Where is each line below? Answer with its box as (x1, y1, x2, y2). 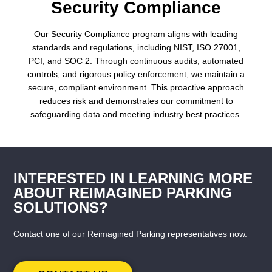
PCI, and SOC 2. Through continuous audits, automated (29, 56, 243, 66)
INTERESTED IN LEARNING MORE (13, 169, 253, 186)
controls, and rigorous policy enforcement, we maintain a (27, 69, 245, 80)
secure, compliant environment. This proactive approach (28, 83, 244, 93)
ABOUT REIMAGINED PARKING (13, 184, 233, 201)
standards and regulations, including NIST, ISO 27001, (32, 42, 240, 53)
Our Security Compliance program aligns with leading (34, 29, 238, 39)
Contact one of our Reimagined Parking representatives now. (13, 228, 248, 239)
